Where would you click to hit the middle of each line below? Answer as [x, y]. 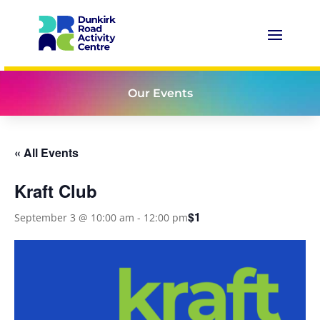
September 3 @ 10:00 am [74, 217]
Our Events [160, 94]
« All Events [46, 153]
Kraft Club [56, 191]
